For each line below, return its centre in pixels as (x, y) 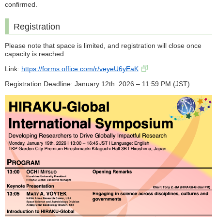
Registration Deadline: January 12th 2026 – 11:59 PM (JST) (98, 84)
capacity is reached (34, 54)
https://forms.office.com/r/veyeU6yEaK (80, 69)
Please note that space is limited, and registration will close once (103, 46)
